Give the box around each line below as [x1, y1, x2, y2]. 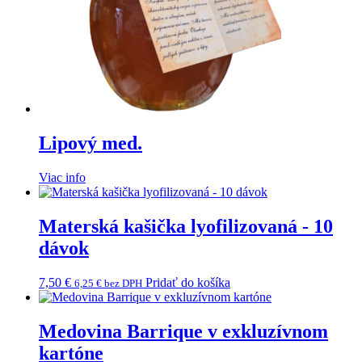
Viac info [39, 170, 86, 185]
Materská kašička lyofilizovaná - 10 [39, 215, 333, 237]
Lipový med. [39, 133, 142, 154]
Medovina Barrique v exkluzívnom [39, 320, 328, 342]
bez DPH [102, 276, 142, 289]
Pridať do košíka [145, 275, 230, 289]
